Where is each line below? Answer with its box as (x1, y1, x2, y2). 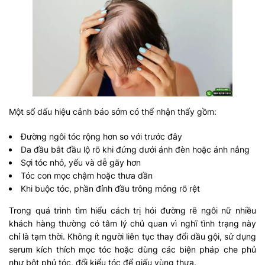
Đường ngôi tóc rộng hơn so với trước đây (21, 131, 182, 142)
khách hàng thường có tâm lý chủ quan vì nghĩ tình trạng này (9, 218, 256, 229)
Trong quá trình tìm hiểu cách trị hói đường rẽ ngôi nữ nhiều (9, 205, 256, 216)
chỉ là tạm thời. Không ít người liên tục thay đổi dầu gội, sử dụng (9, 231, 256, 242)
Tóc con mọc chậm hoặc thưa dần (21, 170, 153, 181)
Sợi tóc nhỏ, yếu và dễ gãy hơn (21, 157, 141, 168)
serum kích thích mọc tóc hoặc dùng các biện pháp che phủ (9, 244, 256, 255)
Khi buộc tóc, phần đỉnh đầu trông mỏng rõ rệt (21, 183, 200, 194)
